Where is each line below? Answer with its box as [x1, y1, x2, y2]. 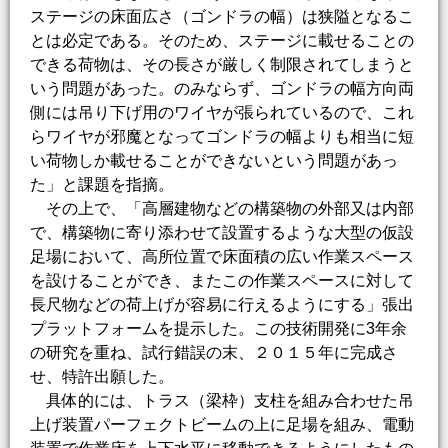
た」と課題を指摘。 [30, 176, 174, 194]
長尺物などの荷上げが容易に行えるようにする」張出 [30, 296, 414, 314]
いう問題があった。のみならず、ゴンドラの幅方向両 [30, 80, 414, 98]
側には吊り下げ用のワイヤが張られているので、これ [30, 104, 414, 122]
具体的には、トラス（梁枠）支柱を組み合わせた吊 [30, 392, 414, 410]
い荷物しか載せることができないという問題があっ [30, 152, 398, 170]
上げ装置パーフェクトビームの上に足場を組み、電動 [30, 416, 414, 434]
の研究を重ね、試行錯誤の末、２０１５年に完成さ [30, 344, 398, 362]
